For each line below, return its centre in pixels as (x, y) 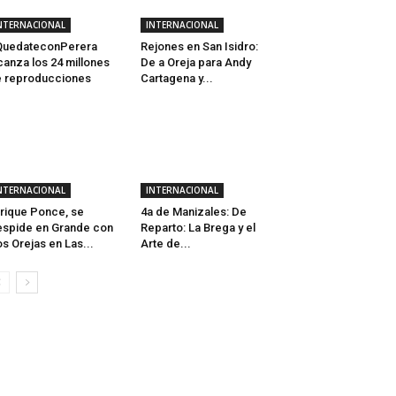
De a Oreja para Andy (195, 63)
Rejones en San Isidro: (199, 47)
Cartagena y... (176, 79)
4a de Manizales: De (193, 212)
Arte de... (165, 244)
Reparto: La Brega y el (198, 228)
